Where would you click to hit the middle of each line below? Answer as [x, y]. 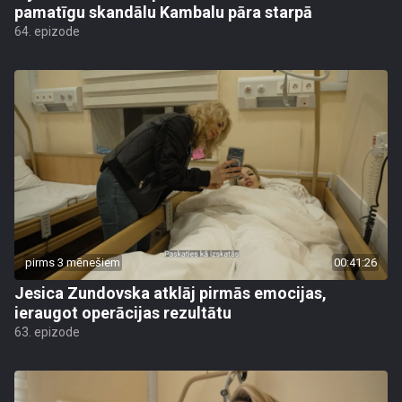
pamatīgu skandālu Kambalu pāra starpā [163, 12]
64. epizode [47, 31]
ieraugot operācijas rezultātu [123, 313]
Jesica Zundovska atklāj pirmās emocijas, [170, 293]
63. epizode [47, 332]
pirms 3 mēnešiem [73, 262]
